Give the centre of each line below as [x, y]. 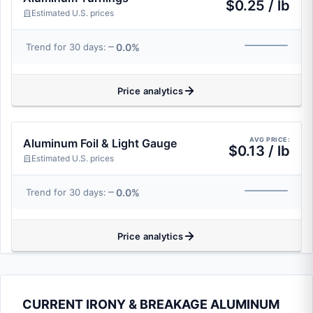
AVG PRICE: [270, 139]
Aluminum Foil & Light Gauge [100, 143]
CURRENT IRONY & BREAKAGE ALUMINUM [151, 304]
